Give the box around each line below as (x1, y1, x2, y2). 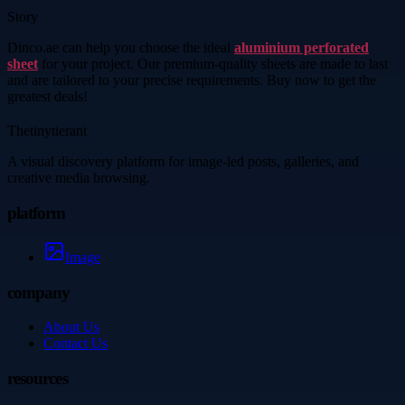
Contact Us (43, 335, 108, 352)
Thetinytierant (7, 123, 87, 139)
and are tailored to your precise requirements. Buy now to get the (7, 72, 376, 89)
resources (7, 369, 68, 389)
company (7, 282, 71, 302)
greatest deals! (7, 89, 88, 105)
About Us (43, 319, 99, 335)
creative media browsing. (7, 170, 150, 186)
